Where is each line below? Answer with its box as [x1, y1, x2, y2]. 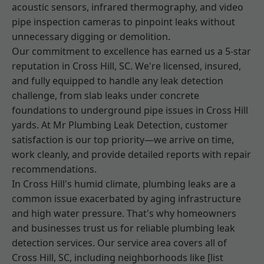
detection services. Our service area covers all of [12, 236, 227, 249]
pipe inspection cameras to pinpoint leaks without [12, 15, 235, 28]
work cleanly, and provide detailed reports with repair [12, 148, 251, 161]
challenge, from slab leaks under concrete [12, 89, 199, 102]
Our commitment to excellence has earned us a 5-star [12, 45, 251, 58]
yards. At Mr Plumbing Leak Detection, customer [12, 118, 228, 131]
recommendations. [12, 163, 97, 176]
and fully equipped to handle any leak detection [12, 74, 223, 87]
